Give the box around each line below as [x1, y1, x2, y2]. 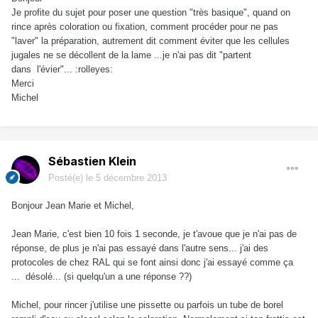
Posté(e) [48, 172, 86, 184]
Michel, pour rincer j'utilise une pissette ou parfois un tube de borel [11, 300, 283, 311]
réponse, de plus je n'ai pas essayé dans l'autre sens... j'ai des [11, 243, 268, 254]
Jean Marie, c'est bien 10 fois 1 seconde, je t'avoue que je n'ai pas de [11, 229, 297, 240]
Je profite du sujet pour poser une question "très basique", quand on [11, 7, 290, 18]
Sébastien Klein [48, 154, 136, 169]
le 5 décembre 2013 [86, 172, 167, 184]
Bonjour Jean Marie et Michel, [11, 200, 134, 212]
